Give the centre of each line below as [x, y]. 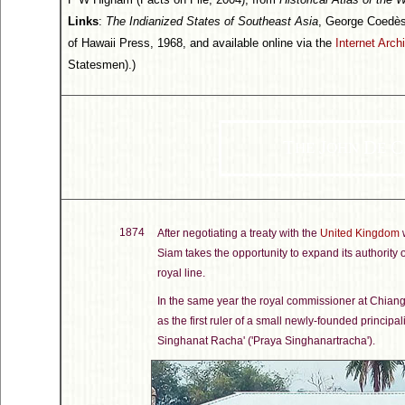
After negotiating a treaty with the [239, 233]
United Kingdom [360, 233]
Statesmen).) [102, 65]
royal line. [181, 273]
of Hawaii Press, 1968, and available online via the [202, 43]
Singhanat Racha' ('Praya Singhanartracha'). [266, 341]
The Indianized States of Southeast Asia [212, 21]
